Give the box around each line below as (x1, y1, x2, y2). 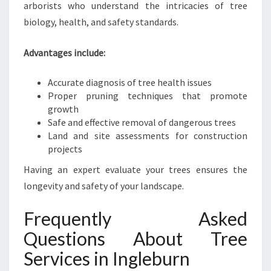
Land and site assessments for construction (48, 129, 247, 142)
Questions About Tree (24, 227, 247, 249)
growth (48, 103, 79, 115)
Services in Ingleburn (24, 247, 190, 269)
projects (48, 143, 82, 155)
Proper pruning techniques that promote (48, 90, 247, 102)
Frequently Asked (24, 207, 247, 229)
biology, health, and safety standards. (24, 16, 178, 28)
